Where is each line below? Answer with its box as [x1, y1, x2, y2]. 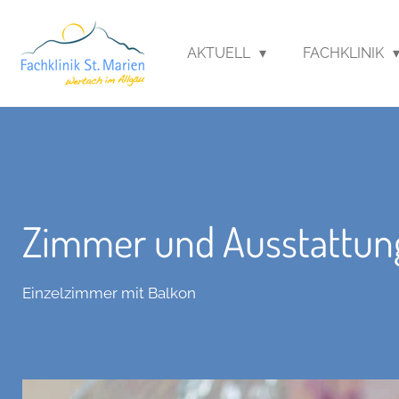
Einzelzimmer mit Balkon [22, 284, 196, 303]
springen [8, 55, 70, 72]
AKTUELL [186, 45, 254, 61]
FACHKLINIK [303, 45, 388, 61]
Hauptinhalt [8, 33, 90, 50]
